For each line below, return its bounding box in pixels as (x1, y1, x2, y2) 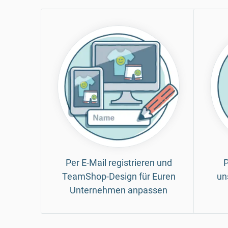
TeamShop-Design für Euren (62, 170, 176, 182)
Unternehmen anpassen (70, 184, 167, 195)
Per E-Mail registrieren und (65, 157, 172, 168)
